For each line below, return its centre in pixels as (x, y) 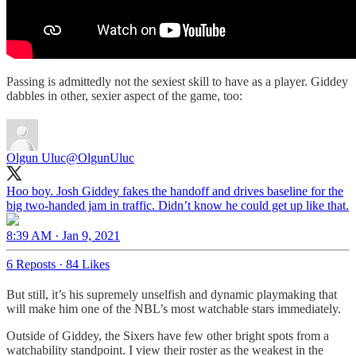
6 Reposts (31, 265)
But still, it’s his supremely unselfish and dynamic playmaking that (172, 295)
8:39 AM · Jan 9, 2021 (63, 236)
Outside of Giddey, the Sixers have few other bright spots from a (168, 336)
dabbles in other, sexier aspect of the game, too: (124, 96)
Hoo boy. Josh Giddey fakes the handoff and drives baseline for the (175, 192)
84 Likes (88, 265)
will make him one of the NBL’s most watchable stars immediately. (175, 309)
